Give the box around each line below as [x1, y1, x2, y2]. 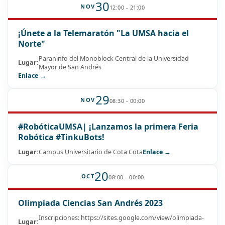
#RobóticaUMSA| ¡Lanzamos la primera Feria [18, 121, 198, 132]
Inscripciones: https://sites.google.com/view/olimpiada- [39, 213, 204, 222]
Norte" [18, 38, 45, 49]
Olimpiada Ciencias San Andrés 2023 [18, 197, 163, 208]
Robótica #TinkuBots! [18, 131, 104, 143]
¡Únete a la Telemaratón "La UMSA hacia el [18, 27, 189, 39]
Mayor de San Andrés [39, 62, 101, 71]
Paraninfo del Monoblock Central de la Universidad [39, 54, 189, 63]
